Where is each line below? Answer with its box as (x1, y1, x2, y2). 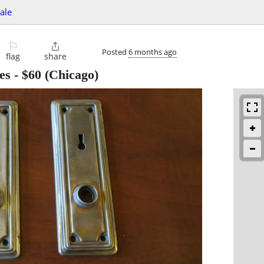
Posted (102, 46, 128, 57)
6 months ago (128, 46, 177, 57)
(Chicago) (41, 67, 98, 82)
